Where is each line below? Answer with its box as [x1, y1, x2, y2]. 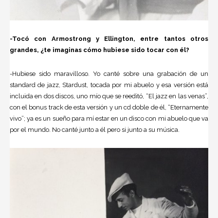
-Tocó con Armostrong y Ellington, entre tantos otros [10, 35, 208, 42]
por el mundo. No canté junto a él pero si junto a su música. [10, 126, 180, 133]
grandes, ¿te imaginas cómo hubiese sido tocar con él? [10, 46, 189, 54]
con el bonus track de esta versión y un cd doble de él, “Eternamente [10, 103, 208, 111]
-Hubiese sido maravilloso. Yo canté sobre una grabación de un [10, 70, 208, 77]
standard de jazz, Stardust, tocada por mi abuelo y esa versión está [10, 81, 208, 89]
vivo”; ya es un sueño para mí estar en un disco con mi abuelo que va [10, 114, 208, 122]
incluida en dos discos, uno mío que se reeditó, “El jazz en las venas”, [10, 92, 208, 100]
